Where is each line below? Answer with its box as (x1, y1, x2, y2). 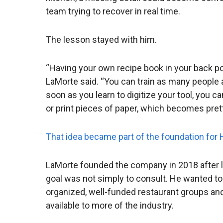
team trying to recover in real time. (46, 6, 180, 17)
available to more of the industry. (46, 200, 174, 211)
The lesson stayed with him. (46, 34, 157, 45)
